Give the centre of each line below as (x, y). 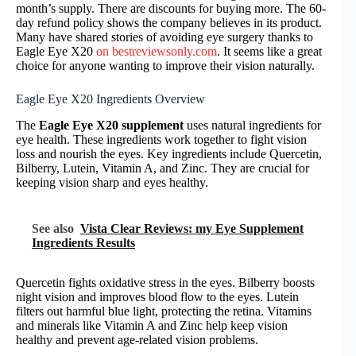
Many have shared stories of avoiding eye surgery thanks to (164, 37)
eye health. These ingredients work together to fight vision (161, 140)
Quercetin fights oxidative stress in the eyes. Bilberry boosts (165, 283)
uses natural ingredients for (252, 126)
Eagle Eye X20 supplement (111, 126)
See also (53, 229)
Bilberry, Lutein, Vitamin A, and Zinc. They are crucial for (163, 168)
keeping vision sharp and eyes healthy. (112, 183)
